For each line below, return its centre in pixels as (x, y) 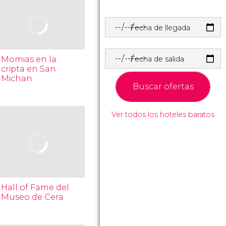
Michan (17, 78)
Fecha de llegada (160, 28)
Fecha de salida (157, 59)
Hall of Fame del (35, 187)
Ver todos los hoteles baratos (163, 115)
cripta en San (29, 69)
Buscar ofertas (163, 87)
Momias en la (29, 59)
